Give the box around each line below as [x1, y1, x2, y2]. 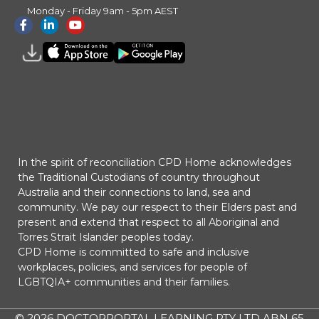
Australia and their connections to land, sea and [18, 185, 251, 199]
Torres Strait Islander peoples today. [18, 230, 194, 244]
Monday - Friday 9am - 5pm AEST [27, 4, 178, 16]
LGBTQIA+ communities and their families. [18, 275, 230, 288]
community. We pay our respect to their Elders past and [18, 200, 297, 214]
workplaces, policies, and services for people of [18, 260, 247, 273]
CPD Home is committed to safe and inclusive [18, 245, 249, 258]
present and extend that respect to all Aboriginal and [18, 215, 279, 229]
